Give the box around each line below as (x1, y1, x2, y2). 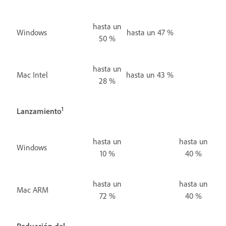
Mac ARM (17, 184, 48, 195)
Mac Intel (17, 69, 48, 80)
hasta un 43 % (126, 69, 174, 80)
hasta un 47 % (126, 27, 174, 37)
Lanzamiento (17, 105, 62, 116)
